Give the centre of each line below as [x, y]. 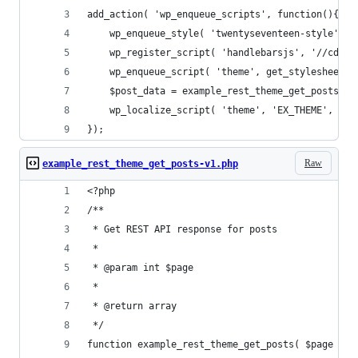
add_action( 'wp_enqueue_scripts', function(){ [213, 14]
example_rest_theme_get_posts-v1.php [140, 164]
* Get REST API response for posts [182, 229]
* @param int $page [140, 268]
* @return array [132, 306]
